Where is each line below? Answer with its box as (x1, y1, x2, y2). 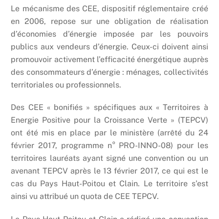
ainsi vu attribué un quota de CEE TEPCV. (11, 192, 159, 201)
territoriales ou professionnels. (11, 80, 122, 89)
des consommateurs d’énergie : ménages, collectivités (11, 67, 208, 77)
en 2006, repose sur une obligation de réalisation (11, 16, 208, 26)
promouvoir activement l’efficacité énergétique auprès (11, 54, 208, 64)
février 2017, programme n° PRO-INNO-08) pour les (11, 141, 208, 151)
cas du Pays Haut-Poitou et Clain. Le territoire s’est (11, 179, 208, 189)
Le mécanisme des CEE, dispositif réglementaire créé (11, 3, 208, 13)
